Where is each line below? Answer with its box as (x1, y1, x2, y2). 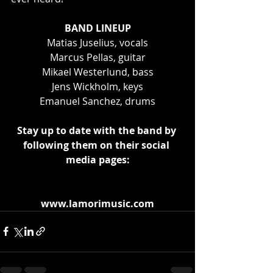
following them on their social (23, 138, 172, 152)
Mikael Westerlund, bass (41, 65, 154, 79)
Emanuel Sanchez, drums (40, 94, 155, 108)
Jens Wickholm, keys (52, 79, 143, 93)
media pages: (65, 152, 130, 166)
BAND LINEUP (64, 21, 131, 35)
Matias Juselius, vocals (47, 35, 148, 49)
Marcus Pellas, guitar (49, 50, 146, 64)
